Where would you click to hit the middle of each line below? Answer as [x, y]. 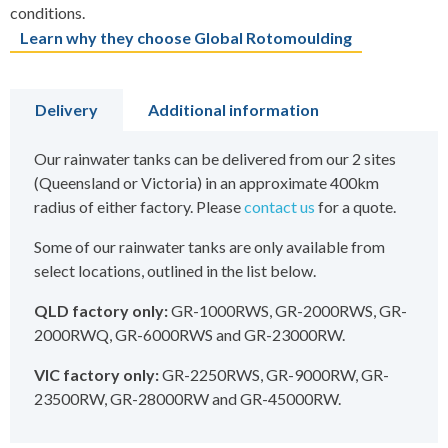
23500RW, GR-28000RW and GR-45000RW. [187, 399]
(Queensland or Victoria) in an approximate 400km [206, 183]
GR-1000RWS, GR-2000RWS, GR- [287, 311]
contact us [279, 207]
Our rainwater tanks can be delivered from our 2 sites [215, 159]
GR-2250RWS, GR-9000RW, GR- [274, 375]
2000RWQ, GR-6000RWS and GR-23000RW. [189, 335]
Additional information [233, 110]
